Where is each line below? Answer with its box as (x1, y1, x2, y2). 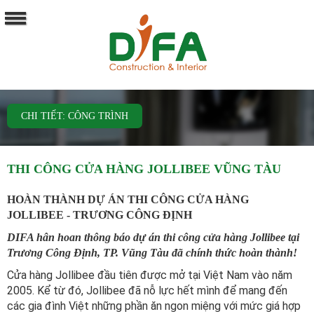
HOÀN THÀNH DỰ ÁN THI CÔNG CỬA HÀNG (7, 193, 249, 206)
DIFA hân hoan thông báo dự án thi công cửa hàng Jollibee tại (7, 231, 299, 244)
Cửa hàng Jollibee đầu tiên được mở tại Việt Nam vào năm (7, 268, 292, 282)
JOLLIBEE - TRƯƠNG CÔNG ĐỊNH (7, 209, 192, 221)
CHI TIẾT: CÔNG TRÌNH (21, 111, 128, 122)
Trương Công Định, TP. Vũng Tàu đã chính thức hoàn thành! (7, 247, 300, 259)
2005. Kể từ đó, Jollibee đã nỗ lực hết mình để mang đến (7, 284, 287, 298)
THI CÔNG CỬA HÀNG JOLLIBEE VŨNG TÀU (7, 162, 281, 177)
